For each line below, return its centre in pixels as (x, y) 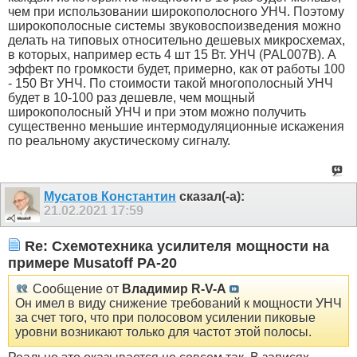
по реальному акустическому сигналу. (119, 141)
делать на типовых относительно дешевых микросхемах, (177, 41)
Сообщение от (76, 288)
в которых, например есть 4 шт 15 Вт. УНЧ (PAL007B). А (172, 55)
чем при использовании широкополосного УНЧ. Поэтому (176, 12)
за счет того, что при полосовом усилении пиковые (165, 317)
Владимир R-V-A (174, 288)
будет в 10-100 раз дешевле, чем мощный (131, 98)
